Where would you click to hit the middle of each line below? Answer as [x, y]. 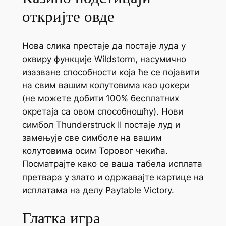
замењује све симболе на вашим [92, 137]
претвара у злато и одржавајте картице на [113, 177]
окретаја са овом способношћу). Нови [102, 111]
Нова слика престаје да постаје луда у [104, 46]
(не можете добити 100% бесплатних [100, 98]
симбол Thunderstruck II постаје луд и [101, 124]
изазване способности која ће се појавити [110, 72]
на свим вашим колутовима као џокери [106, 85]
